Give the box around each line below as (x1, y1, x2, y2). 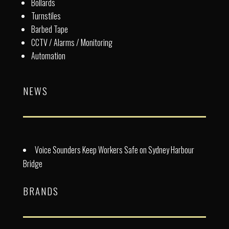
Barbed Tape (31, 23, 68, 36)
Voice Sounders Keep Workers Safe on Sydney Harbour (34, 144, 194, 156)
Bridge (22, 157, 42, 170)
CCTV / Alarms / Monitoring (31, 36, 112, 49)
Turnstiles (31, 10, 61, 22)
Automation (31, 50, 65, 62)
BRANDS (22, 184, 59, 198)
